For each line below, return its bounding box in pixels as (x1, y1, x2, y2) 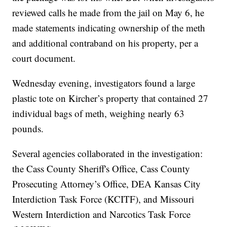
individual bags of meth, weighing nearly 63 (12, 107, 185, 120)
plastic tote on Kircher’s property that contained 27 (12, 92, 209, 105)
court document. (12, 52, 76, 65)
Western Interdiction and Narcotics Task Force (12, 208, 191, 221)
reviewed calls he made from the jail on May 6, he (12, 6, 205, 19)
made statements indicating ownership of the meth (12, 21, 206, 34)
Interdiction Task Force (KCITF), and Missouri (12, 193, 195, 206)
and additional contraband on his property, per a (12, 36, 199, 50)
